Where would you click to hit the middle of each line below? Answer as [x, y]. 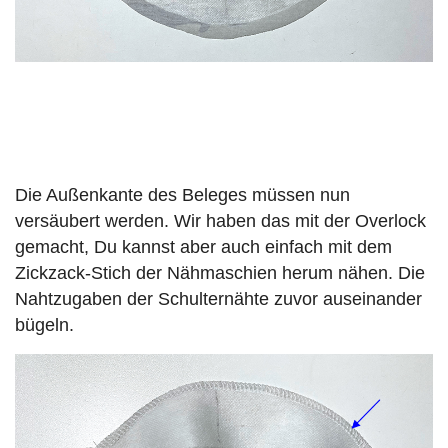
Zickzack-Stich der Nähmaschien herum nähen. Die [220, 273]
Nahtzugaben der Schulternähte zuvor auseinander [218, 299]
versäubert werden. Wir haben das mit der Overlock [220, 221]
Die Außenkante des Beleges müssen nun [182, 195]
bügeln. [44, 325]
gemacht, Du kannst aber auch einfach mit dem [203, 247]
